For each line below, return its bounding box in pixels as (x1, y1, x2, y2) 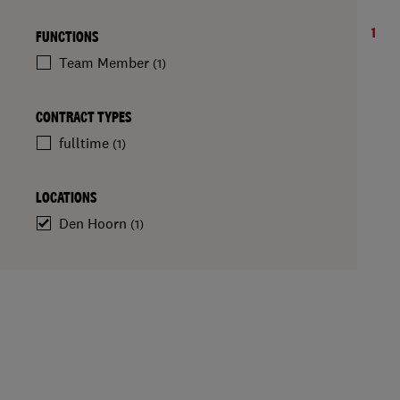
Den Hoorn (59, 214, 130, 232)
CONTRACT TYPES (36, 107, 131, 127)
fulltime (59, 134, 112, 152)
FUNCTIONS (36, 27, 98, 46)
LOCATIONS (36, 187, 96, 207)
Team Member (59, 54, 153, 71)
